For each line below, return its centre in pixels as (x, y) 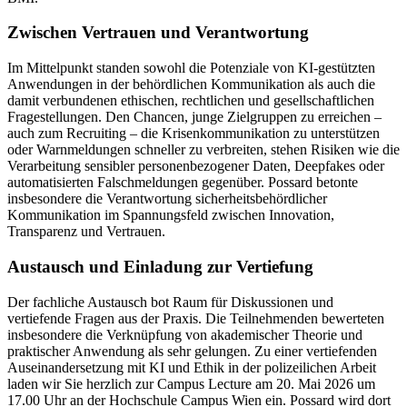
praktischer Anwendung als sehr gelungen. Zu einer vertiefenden (192, 351)
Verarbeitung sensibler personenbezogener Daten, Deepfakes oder (196, 166)
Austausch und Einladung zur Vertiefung (160, 266)
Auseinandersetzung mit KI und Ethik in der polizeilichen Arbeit (192, 367)
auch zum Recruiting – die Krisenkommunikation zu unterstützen (194, 134)
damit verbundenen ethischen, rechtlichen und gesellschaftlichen (191, 101)
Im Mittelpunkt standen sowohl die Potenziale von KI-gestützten (191, 68)
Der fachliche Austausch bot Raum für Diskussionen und (170, 302)
